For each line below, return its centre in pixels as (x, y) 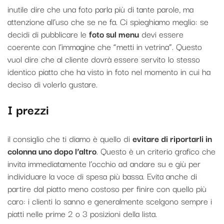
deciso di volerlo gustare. (52, 84)
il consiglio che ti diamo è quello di (70, 138)
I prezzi (28, 109)
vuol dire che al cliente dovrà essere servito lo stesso (104, 59)
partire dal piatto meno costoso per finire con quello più (107, 188)
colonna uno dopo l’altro (52, 151)
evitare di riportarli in (172, 138)
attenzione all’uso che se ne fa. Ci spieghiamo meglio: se (108, 21)
